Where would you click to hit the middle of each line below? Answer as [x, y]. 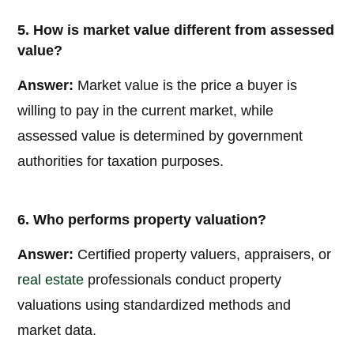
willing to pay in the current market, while [146, 111]
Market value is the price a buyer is [186, 86]
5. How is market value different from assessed [176, 30]
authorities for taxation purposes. [121, 162]
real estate [51, 280]
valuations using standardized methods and [154, 305]
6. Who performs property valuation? [142, 220]
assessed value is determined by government [160, 136]
